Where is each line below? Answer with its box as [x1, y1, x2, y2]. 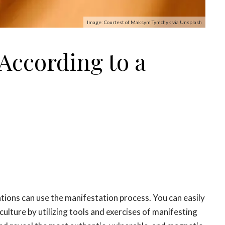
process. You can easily [118, 192, 205, 203]
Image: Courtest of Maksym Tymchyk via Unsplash [87, 19, 202, 25]
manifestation [65, 192, 118, 203]
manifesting [152, 206, 197, 217]
